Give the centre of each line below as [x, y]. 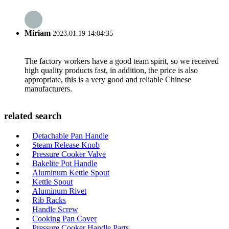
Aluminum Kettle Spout [71, 173]
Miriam [38, 33]
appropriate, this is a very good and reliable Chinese [108, 79]
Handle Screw [55, 209]
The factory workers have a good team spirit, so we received [122, 61]
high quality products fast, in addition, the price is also [111, 70]
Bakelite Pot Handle [65, 163]
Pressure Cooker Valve [69, 154]
